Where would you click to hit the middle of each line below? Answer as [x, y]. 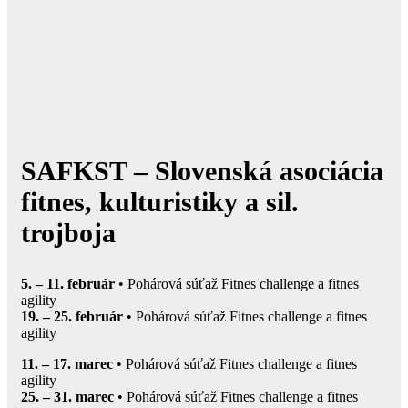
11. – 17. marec [67, 363]
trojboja [68, 232]
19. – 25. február [74, 316]
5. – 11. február [70, 283]
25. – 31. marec [67, 396]
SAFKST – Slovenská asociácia [202, 170]
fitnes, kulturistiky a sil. [160, 201]
